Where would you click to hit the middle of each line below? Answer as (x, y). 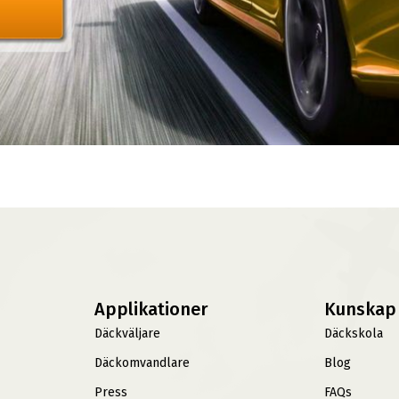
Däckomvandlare (142, 362)
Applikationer (151, 309)
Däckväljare (127, 333)
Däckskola (354, 333)
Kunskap (361, 309)
